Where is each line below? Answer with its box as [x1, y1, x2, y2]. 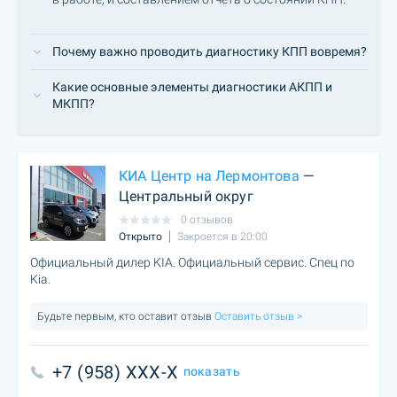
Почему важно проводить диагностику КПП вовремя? [52, 44, 367, 58]
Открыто [119, 230, 162, 244]
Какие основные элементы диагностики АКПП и [52, 80, 332, 94]
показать [183, 364, 240, 378]
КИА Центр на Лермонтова [119, 167, 300, 184]
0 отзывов [181, 214, 233, 227]
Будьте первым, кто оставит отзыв [37, 310, 212, 323]
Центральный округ [119, 187, 253, 205]
